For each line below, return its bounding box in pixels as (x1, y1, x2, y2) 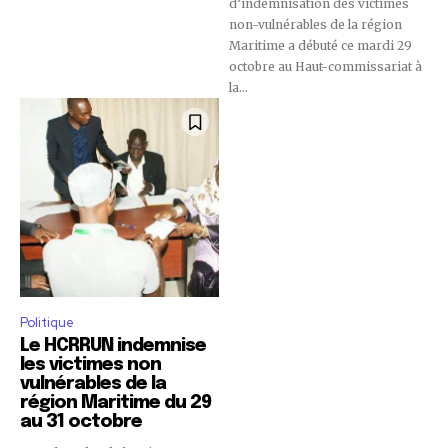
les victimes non (20, 356, 161, 375)
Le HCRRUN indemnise (20, 337, 206, 356)
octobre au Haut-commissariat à (229, 59, 422, 75)
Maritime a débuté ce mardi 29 (229, 38, 412, 54)
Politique (20, 314, 74, 332)
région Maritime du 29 (20, 394, 211, 413)
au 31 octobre (20, 413, 150, 432)
